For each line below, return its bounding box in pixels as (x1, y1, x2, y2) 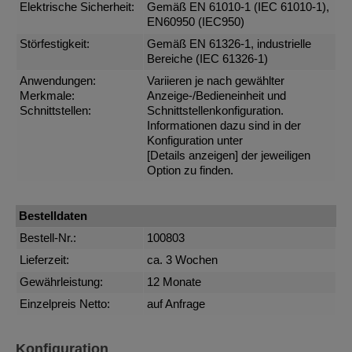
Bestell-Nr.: (20, 232, 77, 245)
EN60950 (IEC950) (147, 16, 245, 29)
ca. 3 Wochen (147, 254, 218, 267)
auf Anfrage (147, 298, 206, 311)
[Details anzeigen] (147, 149, 239, 163)
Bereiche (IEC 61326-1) (147, 53, 269, 66)
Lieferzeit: (20, 254, 70, 267)
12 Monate (147, 276, 202, 289)
